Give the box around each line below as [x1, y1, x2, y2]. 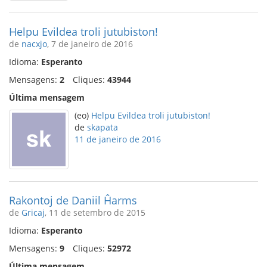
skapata [87, 122, 118, 133]
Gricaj [21, 207, 45, 218]
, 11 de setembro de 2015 [45, 207, 145, 218]
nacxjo [21, 38, 47, 49]
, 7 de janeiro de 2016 [47, 38, 133, 49]
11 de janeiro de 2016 [74, 133, 161, 145]
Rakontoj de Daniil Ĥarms [9, 193, 137, 207]
